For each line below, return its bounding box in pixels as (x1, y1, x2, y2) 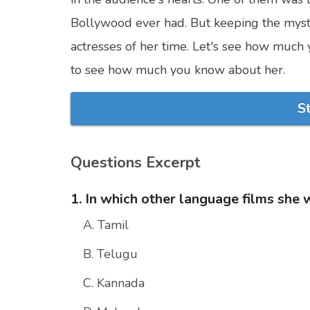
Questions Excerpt (71, 152, 201, 174)
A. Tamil (83, 217, 129, 234)
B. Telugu (83, 246, 138, 263)
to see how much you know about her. (71, 62, 285, 79)
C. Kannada (83, 275, 145, 292)
